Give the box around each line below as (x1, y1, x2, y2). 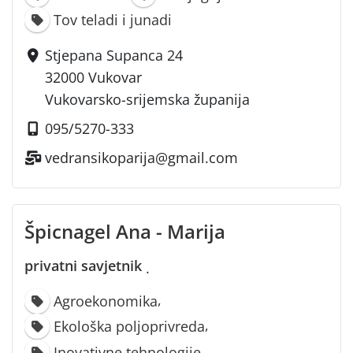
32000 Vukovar (45, 67, 143, 87)
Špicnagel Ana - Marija (24, 217, 225, 244)
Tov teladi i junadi (54, 9, 173, 29)
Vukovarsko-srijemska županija (45, 89, 251, 109)
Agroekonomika (54, 292, 158, 311)
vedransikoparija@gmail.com (45, 147, 239, 167)
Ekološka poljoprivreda (54, 317, 206, 336)
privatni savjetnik (24, 255, 142, 275)
